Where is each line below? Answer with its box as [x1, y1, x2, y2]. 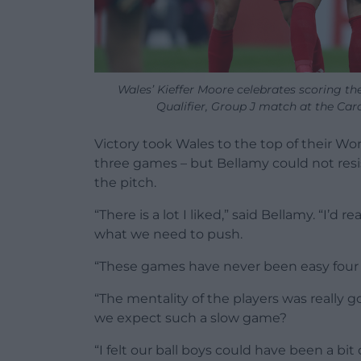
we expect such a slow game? [94, 310, 287, 326]
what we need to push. [94, 226, 243, 243]
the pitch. [94, 175, 156, 191]
